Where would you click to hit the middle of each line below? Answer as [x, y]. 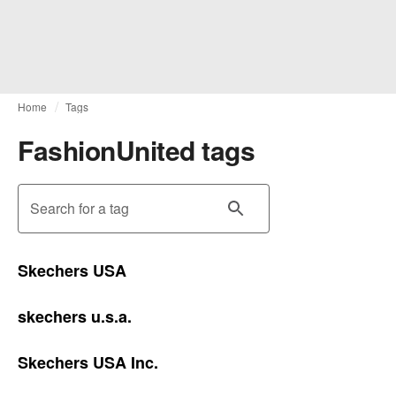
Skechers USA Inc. [88, 362]
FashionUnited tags [137, 150]
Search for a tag [80, 208]
